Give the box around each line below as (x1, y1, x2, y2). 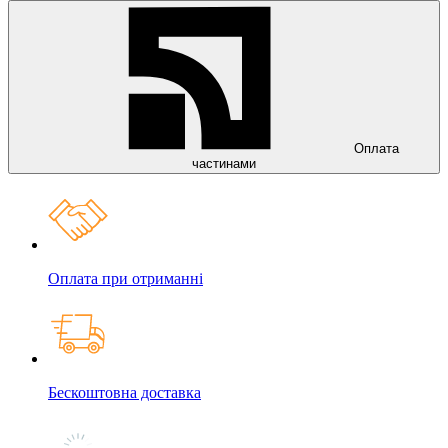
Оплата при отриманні (48, 269, 203, 287)
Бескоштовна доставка (48, 383, 201, 401)
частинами (192, 155, 256, 171)
